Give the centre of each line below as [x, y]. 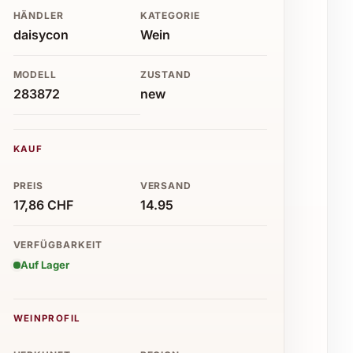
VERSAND [166, 185]
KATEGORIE [170, 15]
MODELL [35, 74]
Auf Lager [45, 264]
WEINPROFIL [47, 318]
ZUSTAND [166, 74]
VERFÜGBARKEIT [58, 244]
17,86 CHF [43, 204]
